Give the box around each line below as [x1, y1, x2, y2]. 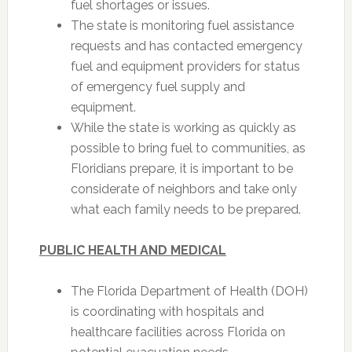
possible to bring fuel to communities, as [70, 141, 306, 156]
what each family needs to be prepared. [70, 202, 301, 217]
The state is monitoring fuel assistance [70, 18, 294, 33]
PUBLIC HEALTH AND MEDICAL [38, 243, 226, 258]
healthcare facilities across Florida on [70, 324, 285, 339]
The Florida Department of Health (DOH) [70, 284, 308, 299]
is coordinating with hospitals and [70, 304, 264, 319]
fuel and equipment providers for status [70, 59, 300, 74]
